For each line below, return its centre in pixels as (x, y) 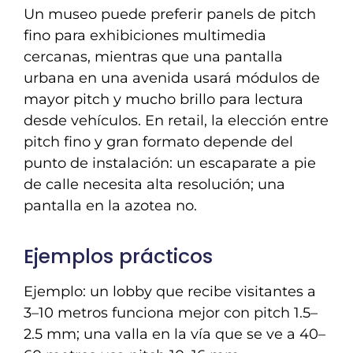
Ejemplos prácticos (118, 257)
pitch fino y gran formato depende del (158, 141)
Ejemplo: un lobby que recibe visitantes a (170, 291)
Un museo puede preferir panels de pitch (170, 14)
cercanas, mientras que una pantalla (153, 56)
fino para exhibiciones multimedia (145, 35)
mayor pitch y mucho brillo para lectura (163, 99)
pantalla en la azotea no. (110, 205)
